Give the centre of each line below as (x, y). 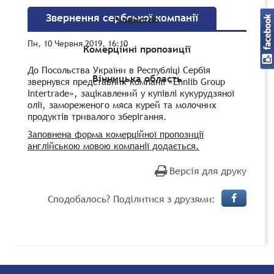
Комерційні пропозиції (137, 49)
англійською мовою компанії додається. (113, 145)
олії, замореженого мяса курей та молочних (122, 104)
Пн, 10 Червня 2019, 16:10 (78, 43)
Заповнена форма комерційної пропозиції (116, 134)
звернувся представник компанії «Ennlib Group (126, 81)
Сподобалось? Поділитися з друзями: (131, 198)
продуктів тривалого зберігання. (97, 116)
